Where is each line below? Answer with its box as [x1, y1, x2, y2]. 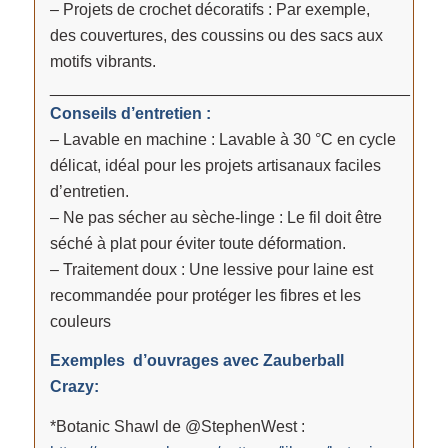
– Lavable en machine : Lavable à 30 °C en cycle [49, 130, 396, 148]
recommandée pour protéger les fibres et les [49, 286, 361, 304]
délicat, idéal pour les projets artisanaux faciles [49, 156, 381, 174]
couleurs [49, 312, 111, 330]
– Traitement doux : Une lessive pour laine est [49, 260, 373, 278]
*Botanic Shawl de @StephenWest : [49, 417, 305, 435]
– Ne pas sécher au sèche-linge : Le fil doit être [49, 208, 382, 226]
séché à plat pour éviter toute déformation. [49, 234, 346, 252]
